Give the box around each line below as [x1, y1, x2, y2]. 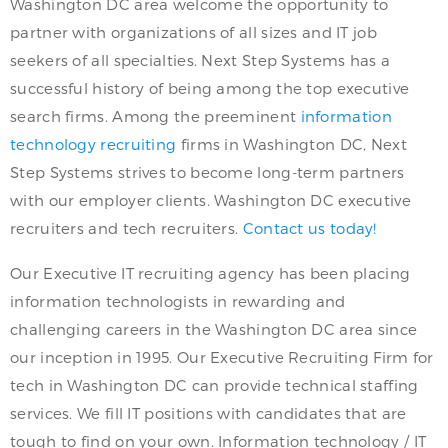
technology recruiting [10, 135, 177, 154]
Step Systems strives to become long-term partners [10, 163, 405, 182]
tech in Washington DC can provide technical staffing [10, 376, 419, 395]
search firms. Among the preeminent [10, 107, 301, 126]
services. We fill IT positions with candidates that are [10, 404, 407, 423]
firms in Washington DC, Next [176, 135, 408, 154]
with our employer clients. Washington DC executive [10, 191, 411, 210]
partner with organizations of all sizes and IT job [10, 23, 377, 42]
